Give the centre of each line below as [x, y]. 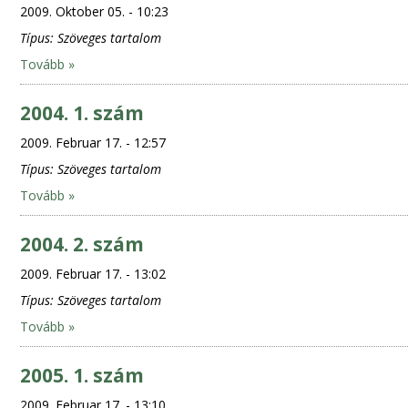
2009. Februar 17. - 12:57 [92, 143]
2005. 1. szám [82, 375]
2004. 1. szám [82, 113]
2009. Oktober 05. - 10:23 [94, 11]
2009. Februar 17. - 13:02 [92, 274]
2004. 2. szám [82, 244]
